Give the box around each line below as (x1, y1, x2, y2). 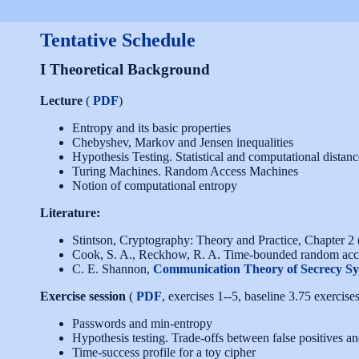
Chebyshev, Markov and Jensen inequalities (72, 135, 293, 150)
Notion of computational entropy (72, 179, 237, 193)
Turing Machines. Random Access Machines (72, 164, 298, 179)
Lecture (40, 94, 83, 108)
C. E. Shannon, (72, 262, 153, 276)
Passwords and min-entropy (72, 317, 212, 331)
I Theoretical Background (40, 60, 210, 78)
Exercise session (40, 289, 129, 304)
